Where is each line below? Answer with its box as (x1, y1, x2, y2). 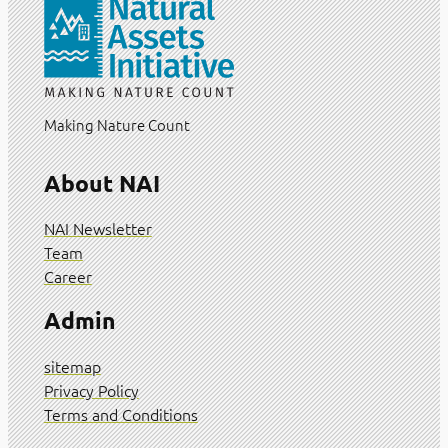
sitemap (43, 354, 101, 377)
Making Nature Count (43, 113, 190, 135)
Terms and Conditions (43, 402, 198, 425)
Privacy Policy (43, 378, 139, 401)
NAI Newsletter (43, 217, 152, 240)
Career (43, 265, 92, 288)
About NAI (43, 168, 160, 198)
